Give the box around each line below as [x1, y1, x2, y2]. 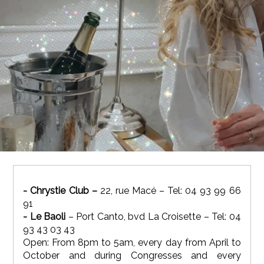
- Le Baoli [23, 210, 68, 222]
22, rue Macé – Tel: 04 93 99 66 [97, 184, 241, 196]
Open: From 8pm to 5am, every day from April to [23, 236, 241, 248]
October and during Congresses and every [23, 249, 241, 261]
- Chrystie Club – [23, 184, 97, 196]
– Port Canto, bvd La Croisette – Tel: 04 [68, 210, 241, 222]
